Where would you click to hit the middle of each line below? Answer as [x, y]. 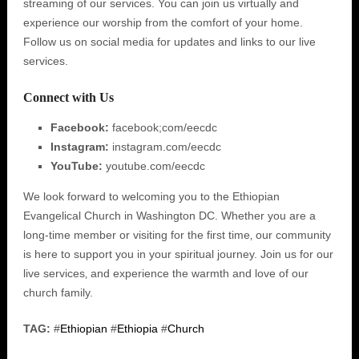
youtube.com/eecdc [153, 166]
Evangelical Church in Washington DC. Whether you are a [169, 216]
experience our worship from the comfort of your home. [163, 22]
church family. [58, 292]
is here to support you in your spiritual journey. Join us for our [178, 254]
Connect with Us [68, 97]
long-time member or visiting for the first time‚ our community [177, 235]
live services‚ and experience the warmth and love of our [165, 273]
